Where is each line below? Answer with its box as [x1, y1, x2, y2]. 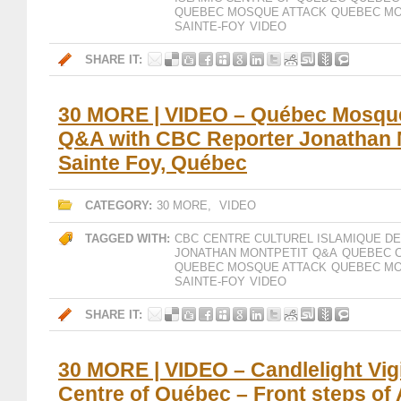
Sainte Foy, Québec [58, 151, 247, 175]
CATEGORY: [85, 199, 152, 212]
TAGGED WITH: [85, 232, 170, 245]
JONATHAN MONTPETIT [175, 246, 308, 260]
